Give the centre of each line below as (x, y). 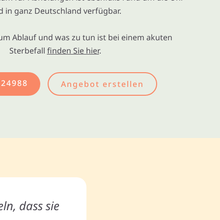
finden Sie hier (73, 50)
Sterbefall (28, 50)
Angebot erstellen (102, 84)
